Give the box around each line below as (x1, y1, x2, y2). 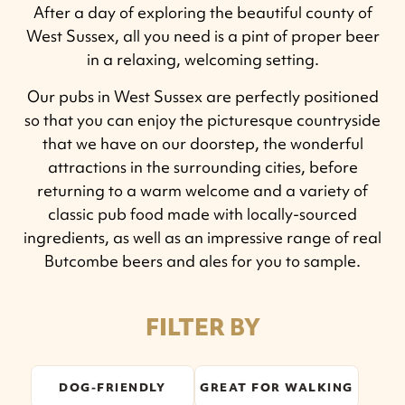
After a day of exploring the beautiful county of (33, 2, 372, 23)
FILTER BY (145, 312, 260, 343)
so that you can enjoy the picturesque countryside (24, 109, 381, 130)
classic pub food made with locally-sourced (48, 203, 357, 224)
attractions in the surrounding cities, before (47, 156, 358, 177)
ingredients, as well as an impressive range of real (24, 227, 381, 248)
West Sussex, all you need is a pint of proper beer (25, 25, 380, 46)
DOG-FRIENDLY (59, 379, 166, 395)
